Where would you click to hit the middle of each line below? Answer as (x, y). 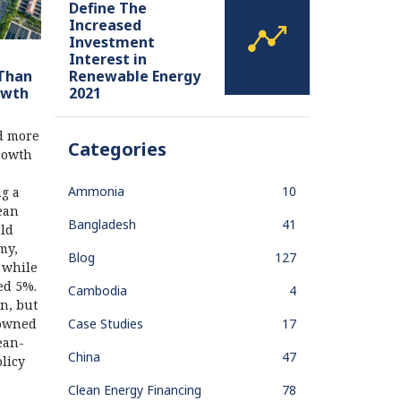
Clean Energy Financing (135, 389)
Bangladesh (102, 224)
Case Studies (106, 323)
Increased (105, 25)
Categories (117, 149)
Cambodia (98, 290)
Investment (112, 42)
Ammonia (96, 191)
